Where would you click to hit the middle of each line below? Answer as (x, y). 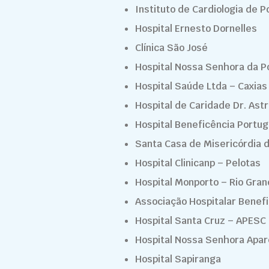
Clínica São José (171, 48)
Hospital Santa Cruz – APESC (201, 221)
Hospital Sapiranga (178, 259)
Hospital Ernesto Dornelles (196, 29)
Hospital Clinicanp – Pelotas (198, 163)
